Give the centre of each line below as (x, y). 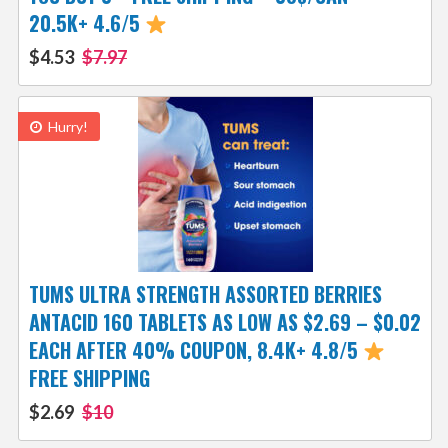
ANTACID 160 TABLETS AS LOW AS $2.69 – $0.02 (224, 322)
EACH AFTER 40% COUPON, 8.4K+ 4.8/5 (195, 350)
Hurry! (66, 127)
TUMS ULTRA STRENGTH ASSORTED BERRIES (205, 294)
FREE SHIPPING (89, 378)
